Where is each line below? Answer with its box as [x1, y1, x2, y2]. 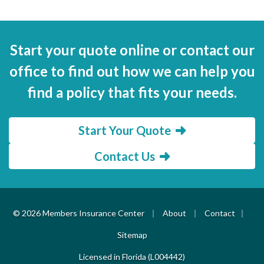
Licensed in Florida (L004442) [79, 251, 185, 262]
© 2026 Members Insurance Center [12, 207, 144, 218]
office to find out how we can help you [9, 62, 255, 80]
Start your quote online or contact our [9, 41, 255, 58]
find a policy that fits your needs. [27, 83, 237, 101]
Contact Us [94, 148, 155, 163]
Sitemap [117, 229, 147, 240]
